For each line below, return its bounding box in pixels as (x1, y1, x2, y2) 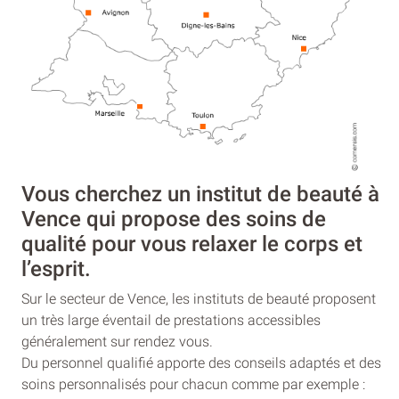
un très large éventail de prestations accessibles (21, 311, 321, 329)
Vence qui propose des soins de (21, 206, 326, 232)
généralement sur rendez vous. (21, 332, 213, 350)
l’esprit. (21, 256, 91, 281)
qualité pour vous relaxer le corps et (21, 231, 362, 256)
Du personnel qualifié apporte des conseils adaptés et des (21, 354, 381, 371)
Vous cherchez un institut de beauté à (21, 181, 379, 207)
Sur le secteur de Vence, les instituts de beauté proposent (21, 289, 376, 307)
